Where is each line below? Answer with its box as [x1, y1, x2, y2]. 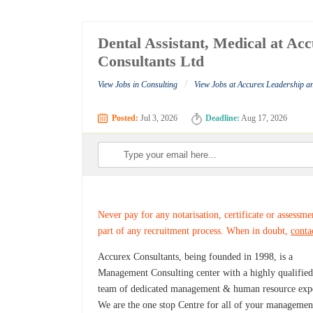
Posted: [112, 113, 139, 124]
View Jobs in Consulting [98, 80, 178, 90]
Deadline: [205, 113, 240, 124]
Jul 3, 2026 [138, 113, 178, 124]
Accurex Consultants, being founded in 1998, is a [98, 252, 293, 263]
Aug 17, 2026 [240, 113, 288, 124]
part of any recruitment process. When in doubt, [98, 226, 291, 237]
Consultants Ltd [98, 52, 205, 71]
